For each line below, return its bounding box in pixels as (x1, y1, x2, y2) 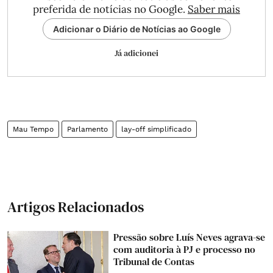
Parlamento (67, 124, 108, 133)
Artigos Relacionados (7, 196, 144, 217)
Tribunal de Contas (113, 254, 195, 268)
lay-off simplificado (121, 124, 191, 133)
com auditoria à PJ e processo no (113, 242, 256, 256)
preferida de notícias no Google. (33, 2, 188, 16)
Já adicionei (115, 46, 158, 59)
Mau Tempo (13, 124, 54, 133)
